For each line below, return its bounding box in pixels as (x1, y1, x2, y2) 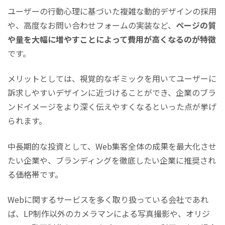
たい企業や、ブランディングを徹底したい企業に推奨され (8, 154, 216, 166)
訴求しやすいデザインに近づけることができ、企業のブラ (8, 86, 216, 99)
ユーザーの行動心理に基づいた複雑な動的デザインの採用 (8, 5, 216, 17)
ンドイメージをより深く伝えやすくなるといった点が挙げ (8, 100, 216, 113)
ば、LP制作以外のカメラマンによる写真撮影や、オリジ (8, 207, 210, 220)
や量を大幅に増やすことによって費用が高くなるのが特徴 (8, 33, 216, 45)
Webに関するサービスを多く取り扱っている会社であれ (8, 193, 208, 206)
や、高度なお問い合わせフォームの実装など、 (8, 19, 176, 31)
